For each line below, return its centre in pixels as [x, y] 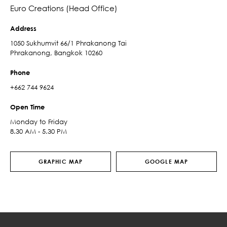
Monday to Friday [39, 122]
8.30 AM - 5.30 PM [39, 131]
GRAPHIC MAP [61, 161]
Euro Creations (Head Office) [64, 8]
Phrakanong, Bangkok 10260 [56, 53]
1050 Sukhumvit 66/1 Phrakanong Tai [68, 43]
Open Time [27, 107]
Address [23, 28]
